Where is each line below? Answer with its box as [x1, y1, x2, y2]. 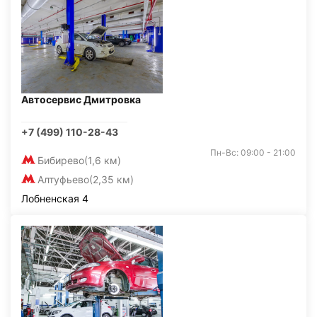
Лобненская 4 [21, 192, 88, 204]
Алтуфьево [38, 173, 89, 185]
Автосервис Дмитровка [21, 93, 141, 105]
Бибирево [38, 154, 84, 166]
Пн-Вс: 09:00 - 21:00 [210, 147, 296, 158]
